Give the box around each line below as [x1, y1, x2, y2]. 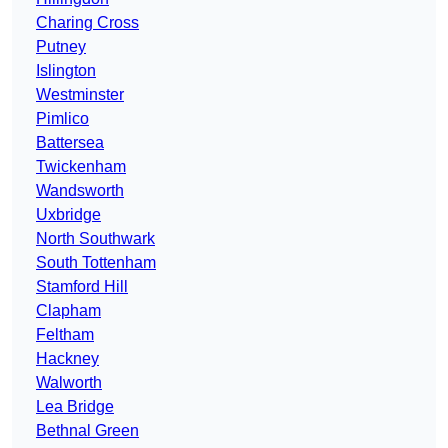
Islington [36, 62, 96, 80]
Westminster [36, 86, 124, 104]
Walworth [36, 374, 102, 392]
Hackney [36, 350, 99, 368]
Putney [36, 38, 86, 56]
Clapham [36, 302, 101, 320]
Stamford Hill [36, 278, 128, 296]
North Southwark [36, 230, 155, 248]
